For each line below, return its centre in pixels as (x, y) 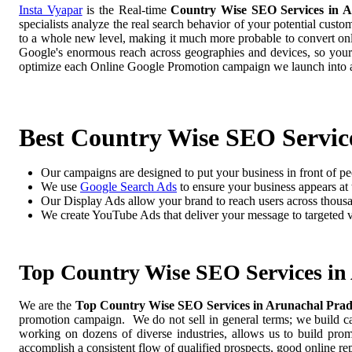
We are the (47, 305)
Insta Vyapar (51, 10)
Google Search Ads (128, 186)
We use (60, 186)
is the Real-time (126, 10)
